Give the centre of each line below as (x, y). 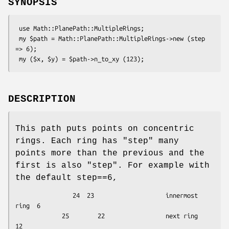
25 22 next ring (39, 215)
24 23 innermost (44, 195)
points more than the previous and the (110, 153)
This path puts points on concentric (105, 129)
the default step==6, (66, 178)
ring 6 (28, 205)
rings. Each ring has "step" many (97, 141)
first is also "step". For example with (112, 165)
